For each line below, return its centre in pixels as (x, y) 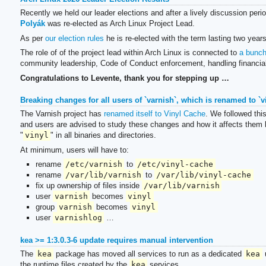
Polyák (32, 24)
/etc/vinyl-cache (175, 164)
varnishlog (78, 218)
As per (32, 38)
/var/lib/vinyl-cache (204, 175)
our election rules (74, 38)
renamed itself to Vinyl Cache (154, 114)
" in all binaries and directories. (104, 135)
